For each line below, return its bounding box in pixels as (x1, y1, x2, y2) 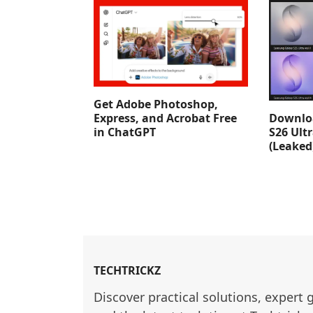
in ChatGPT (94, 124, 156, 140)
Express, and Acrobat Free (94, 110, 238, 126)
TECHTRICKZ (94, 262, 161, 278)
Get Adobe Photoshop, (94, 96, 219, 112)
